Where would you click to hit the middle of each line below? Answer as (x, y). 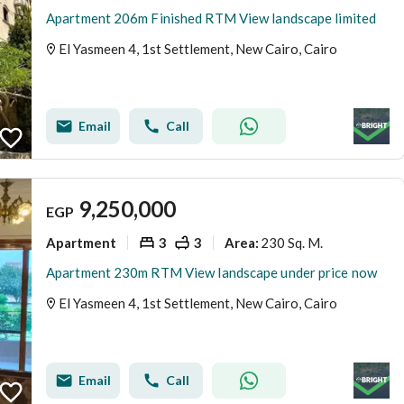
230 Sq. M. (292, 242)
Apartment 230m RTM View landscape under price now (211, 272)
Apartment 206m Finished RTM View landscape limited (211, 18)
